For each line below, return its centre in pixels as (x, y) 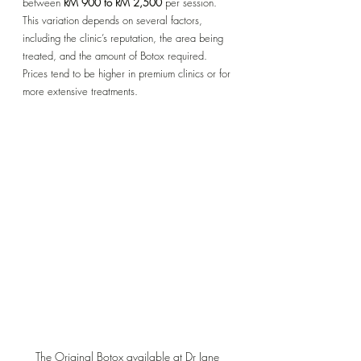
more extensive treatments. (80, 91)
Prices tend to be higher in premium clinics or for (128, 73)
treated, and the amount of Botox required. (116, 55)
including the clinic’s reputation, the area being (124, 37)
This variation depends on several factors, (114, 20)
